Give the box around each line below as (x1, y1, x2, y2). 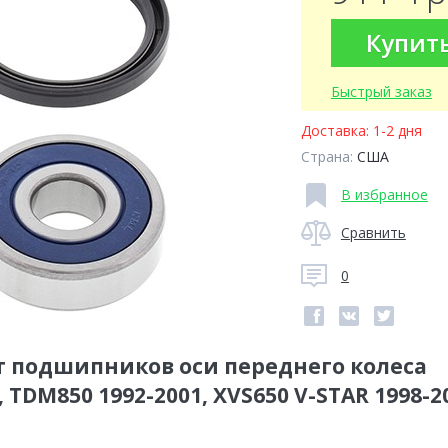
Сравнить (340, 223, 406, 242)
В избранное (340, 185, 428, 204)
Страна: (300, 147, 357, 166)
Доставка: (300, 121, 373, 140)
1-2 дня (372, 121, 422, 140)
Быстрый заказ (330, 82, 432, 101)
